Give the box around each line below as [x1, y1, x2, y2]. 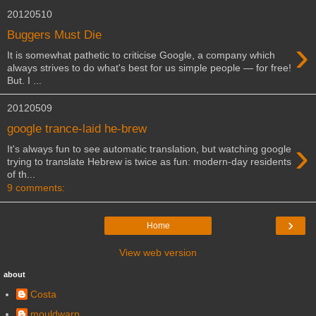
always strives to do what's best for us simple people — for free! [7, 61, 291, 73]
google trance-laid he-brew [7, 121, 147, 136]
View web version [119, 246, 197, 258]
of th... [7, 168, 35, 180]
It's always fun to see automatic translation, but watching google [7, 142, 291, 154]
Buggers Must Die [7, 27, 102, 42]
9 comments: [7, 181, 65, 193]
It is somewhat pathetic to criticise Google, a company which [7, 49, 275, 61]
